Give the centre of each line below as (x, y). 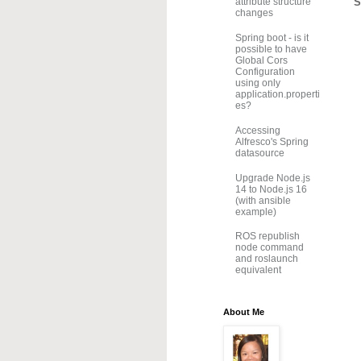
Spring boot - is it (272, 38)
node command (270, 248)
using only (258, 83)
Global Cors (261, 61)
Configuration (265, 72)
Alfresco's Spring (272, 141)
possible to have (271, 50)
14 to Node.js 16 (271, 189)
